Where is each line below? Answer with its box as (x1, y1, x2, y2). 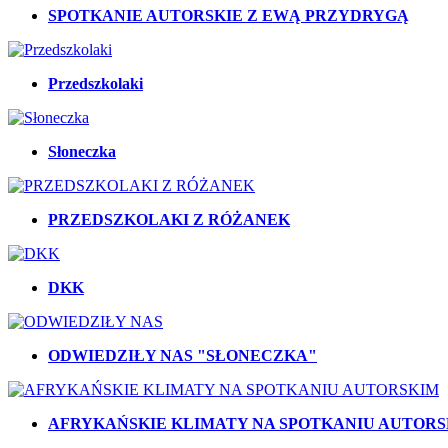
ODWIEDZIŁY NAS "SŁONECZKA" (48, 347, 317, 365)
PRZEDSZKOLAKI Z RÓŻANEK (48, 211, 290, 229)
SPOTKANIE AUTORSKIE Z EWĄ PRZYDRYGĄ (48, 7, 409, 25)
